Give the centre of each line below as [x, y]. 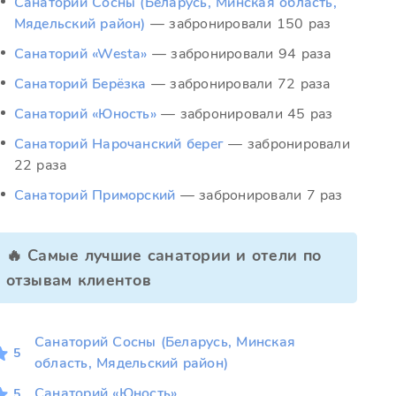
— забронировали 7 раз [259, 195]
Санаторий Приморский [95, 195]
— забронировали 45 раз [245, 114]
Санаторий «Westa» [80, 54]
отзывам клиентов [78, 280]
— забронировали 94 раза [240, 54]
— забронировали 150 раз [239, 24]
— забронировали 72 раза [239, 84]
